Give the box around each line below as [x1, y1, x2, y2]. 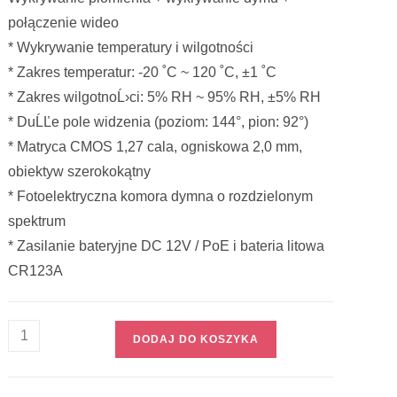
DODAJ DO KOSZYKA [133, 333, 260, 346]
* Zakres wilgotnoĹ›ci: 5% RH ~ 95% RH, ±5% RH [8, 90, 322, 105]
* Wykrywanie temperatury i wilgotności [8, 40, 254, 56]
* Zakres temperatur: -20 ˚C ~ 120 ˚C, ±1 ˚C [8, 65, 277, 81]
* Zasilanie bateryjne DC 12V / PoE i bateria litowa [8, 238, 325, 254]
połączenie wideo [8, 15, 120, 31]
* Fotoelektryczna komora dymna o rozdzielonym [8, 189, 314, 205]
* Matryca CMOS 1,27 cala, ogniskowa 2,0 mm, [8, 139, 303, 155]
